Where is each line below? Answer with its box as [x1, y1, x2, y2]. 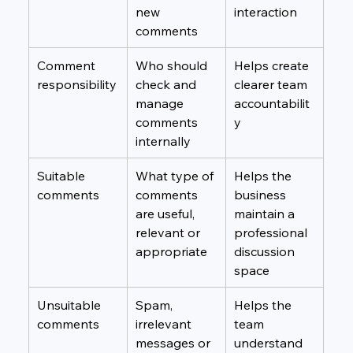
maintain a [233, 205, 298, 221]
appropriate [135, 243, 207, 259]
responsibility [36, 76, 117, 92]
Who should [135, 57, 210, 73]
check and [135, 76, 199, 92]
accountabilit [233, 95, 310, 111]
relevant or [135, 224, 203, 240]
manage [135, 95, 187, 111]
